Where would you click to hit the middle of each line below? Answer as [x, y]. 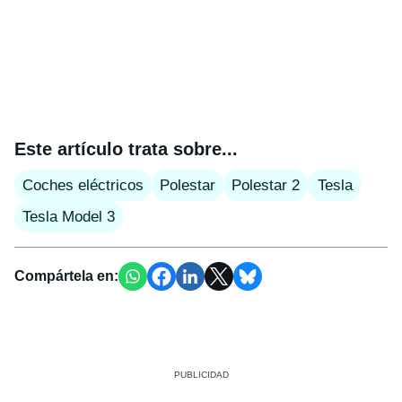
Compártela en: [66, 276]
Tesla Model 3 [69, 217]
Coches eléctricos [83, 186]
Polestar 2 [266, 186]
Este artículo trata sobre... [126, 149]
